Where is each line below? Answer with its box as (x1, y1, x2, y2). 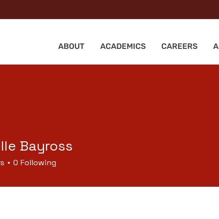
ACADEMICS (100, 42, 146, 51)
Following (21, 157, 56, 168)
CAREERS (161, 42, 197, 51)
